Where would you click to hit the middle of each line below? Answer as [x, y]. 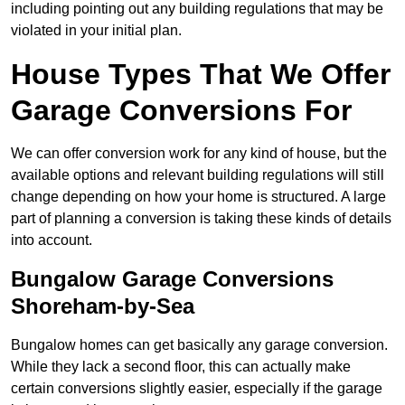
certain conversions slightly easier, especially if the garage [197, 389]
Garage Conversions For [181, 111]
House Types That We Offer [201, 75]
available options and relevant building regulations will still [198, 175]
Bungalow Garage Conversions [172, 279]
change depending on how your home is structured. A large [198, 197]
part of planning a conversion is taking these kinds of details [201, 219]
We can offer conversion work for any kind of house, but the [199, 154]
